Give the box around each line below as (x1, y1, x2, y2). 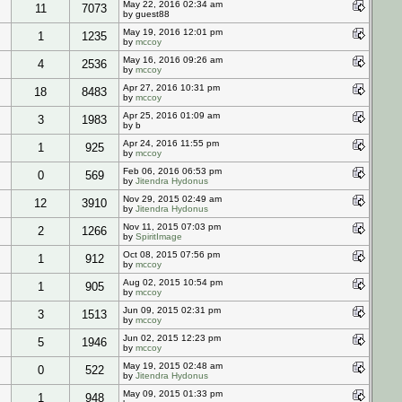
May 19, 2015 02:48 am (123, 360, 223, 371)
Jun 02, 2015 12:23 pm (123, 332, 221, 343)
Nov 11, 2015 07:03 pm (123, 221, 221, 232)
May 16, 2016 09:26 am (123, 54, 223, 65)
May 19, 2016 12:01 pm (123, 26, 223, 37)
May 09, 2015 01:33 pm (123, 388, 223, 398)
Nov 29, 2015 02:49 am (123, 193, 222, 204)
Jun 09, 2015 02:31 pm (123, 304, 221, 315)
